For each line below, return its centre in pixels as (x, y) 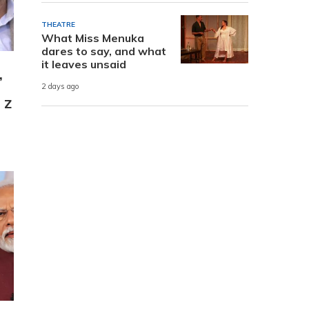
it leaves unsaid (84, 64)
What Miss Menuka (93, 38)
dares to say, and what (104, 51)
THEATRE (58, 24)
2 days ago (60, 87)
